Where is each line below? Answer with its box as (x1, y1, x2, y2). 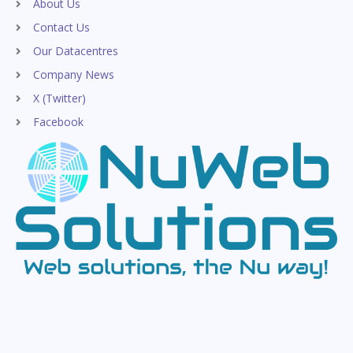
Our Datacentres (33, 43, 118, 58)
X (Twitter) (33, 90, 86, 106)
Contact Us (33, 19, 90, 35)
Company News (33, 66, 114, 82)
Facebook (33, 113, 84, 129)
